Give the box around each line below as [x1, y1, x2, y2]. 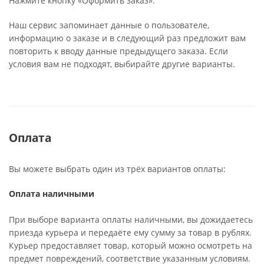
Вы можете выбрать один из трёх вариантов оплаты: [9, 163, 226, 174]
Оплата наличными [9, 188, 94, 199]
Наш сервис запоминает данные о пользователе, [9, 19, 209, 31]
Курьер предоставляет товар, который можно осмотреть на [9, 240, 252, 251]
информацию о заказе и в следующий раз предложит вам [9, 32, 246, 44]
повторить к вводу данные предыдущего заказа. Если [9, 45, 228, 57]
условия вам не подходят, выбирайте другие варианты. [9, 58, 235, 70]
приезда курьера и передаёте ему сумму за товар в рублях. [9, 227, 252, 238]
